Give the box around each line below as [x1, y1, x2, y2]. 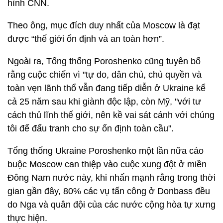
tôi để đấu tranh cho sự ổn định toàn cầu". [7, 123, 174, 133]
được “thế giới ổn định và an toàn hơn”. [7, 34, 164, 44]
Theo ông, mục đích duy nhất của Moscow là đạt [7, 20, 200, 30]
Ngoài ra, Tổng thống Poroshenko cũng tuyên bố [7, 56, 201, 66]
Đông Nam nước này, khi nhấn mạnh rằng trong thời [7, 173, 216, 183]
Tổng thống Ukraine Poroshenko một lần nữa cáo [7, 146, 204, 156]
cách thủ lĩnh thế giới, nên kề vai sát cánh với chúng [7, 110, 215, 120]
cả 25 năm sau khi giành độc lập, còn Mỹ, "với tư [7, 97, 201, 107]
